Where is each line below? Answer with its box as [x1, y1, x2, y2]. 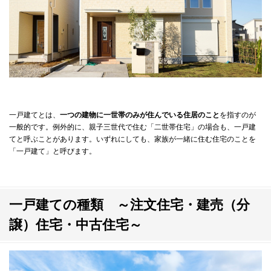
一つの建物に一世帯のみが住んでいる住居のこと [60, 111, 220, 120]
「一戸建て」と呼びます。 [9, 147, 96, 156]
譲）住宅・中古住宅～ [9, 217, 142, 233]
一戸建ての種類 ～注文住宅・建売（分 [9, 197, 250, 213]
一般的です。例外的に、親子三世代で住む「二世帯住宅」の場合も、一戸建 [9, 123, 256, 132]
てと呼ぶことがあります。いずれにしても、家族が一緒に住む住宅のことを [9, 135, 256, 144]
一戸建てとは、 [9, 111, 60, 120]
